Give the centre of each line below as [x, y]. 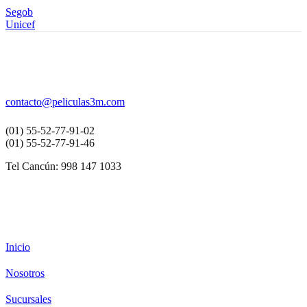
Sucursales [28, 299]
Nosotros [25, 273]
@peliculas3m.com [83, 102]
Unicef [20, 25]
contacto [24, 102]
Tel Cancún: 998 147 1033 [63, 167]
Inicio [18, 247]
